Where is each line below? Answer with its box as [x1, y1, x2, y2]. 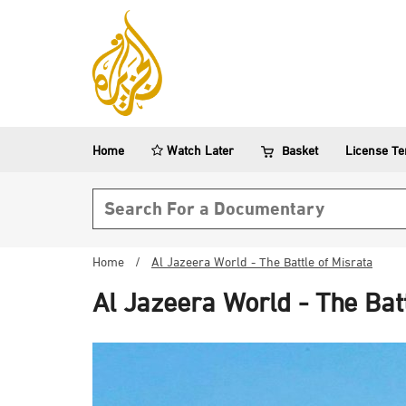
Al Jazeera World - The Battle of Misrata [151, 253, 372, 274]
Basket [282, 141, 318, 162]
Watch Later [163, 141, 234, 162]
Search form [92, 198, 238, 244]
